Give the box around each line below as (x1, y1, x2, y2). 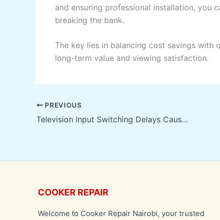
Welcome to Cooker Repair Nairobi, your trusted (38, 209, 204, 219)
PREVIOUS (43, 101, 82, 110)
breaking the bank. (55, 15, 124, 25)
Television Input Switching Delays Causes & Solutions (182, 114, 188, 125)
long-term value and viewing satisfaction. (55, 53, 209, 63)
